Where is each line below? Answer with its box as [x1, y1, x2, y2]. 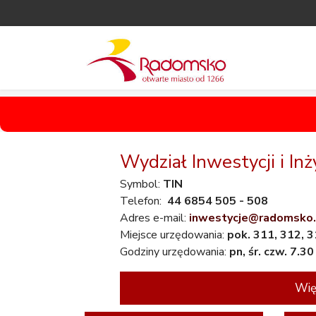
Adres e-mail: [120, 210, 189, 226]
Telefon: [120, 193, 164, 209]
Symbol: [120, 176, 163, 192]
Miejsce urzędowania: [120, 227, 227, 243]
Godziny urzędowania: [120, 244, 229, 260]
